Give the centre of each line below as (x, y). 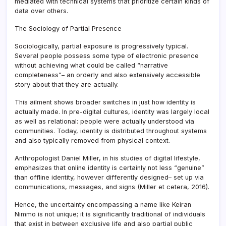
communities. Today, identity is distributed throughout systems (111, 131)
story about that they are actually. (67, 84)
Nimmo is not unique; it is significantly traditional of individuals (110, 214)
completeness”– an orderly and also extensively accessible (107, 75)
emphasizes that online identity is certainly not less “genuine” (109, 167)
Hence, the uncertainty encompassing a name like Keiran (103, 204)
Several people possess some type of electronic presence (107, 55)
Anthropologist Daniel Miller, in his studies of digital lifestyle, (107, 158)
